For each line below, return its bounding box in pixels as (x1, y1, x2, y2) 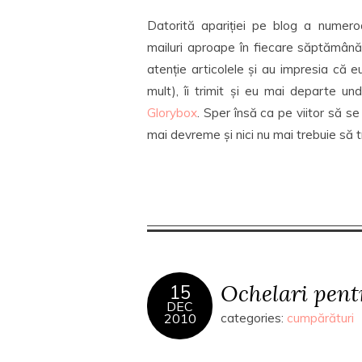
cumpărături (287, 310, 354, 326)
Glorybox (147, 105, 197, 120)
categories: (221, 310, 287, 326)
